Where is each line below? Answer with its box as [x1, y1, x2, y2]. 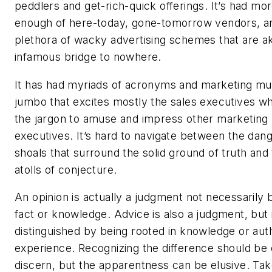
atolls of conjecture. [15, 163, 117, 176]
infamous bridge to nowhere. [15, 50, 161, 63]
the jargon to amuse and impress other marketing [15, 112, 268, 125]
